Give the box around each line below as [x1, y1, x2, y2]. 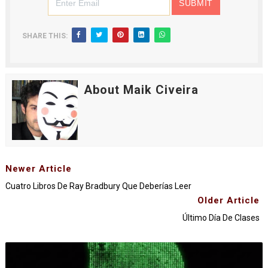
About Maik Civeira [83, 83, 199, 97]
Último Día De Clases [182, 213, 260, 223]
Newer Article [5, 163, 72, 174]
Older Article [197, 195, 260, 206]
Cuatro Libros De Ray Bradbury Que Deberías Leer [5, 181, 191, 191]
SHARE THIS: [22, 32, 68, 40]
